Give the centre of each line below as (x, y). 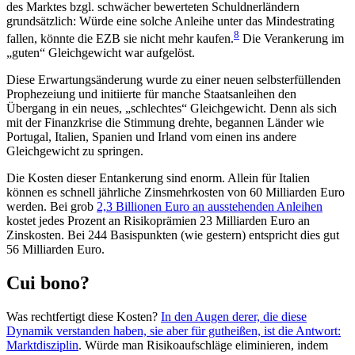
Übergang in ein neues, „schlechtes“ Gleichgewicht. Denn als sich (172, 109)
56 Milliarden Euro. (55, 250)
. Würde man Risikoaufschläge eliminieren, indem (203, 345)
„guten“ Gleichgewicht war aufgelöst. (101, 53)
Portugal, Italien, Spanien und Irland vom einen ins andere (151, 137)
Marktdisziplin (42, 345)
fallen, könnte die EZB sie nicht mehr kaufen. (120, 39)
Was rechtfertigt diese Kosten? (84, 317)
